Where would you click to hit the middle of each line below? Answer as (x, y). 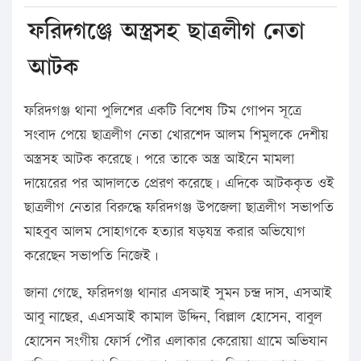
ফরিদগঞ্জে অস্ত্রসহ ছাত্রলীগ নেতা (166, 31)
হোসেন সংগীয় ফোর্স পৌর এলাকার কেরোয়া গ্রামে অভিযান (176, 341)
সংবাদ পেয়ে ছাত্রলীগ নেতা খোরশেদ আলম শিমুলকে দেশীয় (176, 135)
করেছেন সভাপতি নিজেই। (91, 255)
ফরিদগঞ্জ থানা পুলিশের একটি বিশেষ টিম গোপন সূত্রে (163, 110)
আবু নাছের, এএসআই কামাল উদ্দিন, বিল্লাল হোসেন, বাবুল (173, 317)
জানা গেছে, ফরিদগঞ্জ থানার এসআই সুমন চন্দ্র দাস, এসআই (178, 293)
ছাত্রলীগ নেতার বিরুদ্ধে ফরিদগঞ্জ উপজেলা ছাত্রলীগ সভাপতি (179, 207)
